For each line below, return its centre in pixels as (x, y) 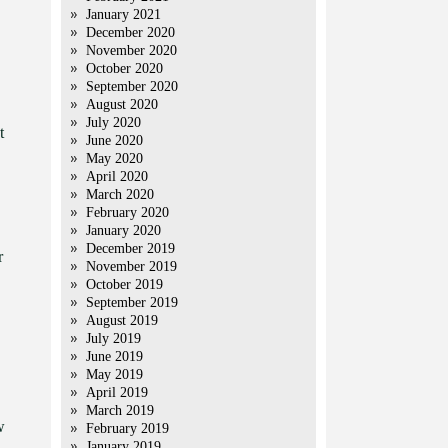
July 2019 (113, 338)
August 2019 (122, 320)
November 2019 (131, 266)
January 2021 (123, 14)
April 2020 (117, 176)
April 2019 (117, 392)
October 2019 (124, 284)
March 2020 (120, 194)
